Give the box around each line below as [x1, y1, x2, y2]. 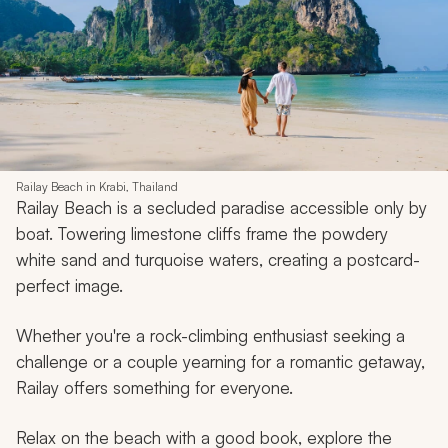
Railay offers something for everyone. [16, 377, 293, 399]
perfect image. [16, 275, 123, 297]
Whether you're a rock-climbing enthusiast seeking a [16, 325, 405, 347]
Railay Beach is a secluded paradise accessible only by [16, 197, 427, 219]
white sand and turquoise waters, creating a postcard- [16, 249, 420, 271]
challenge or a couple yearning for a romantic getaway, [16, 351, 425, 373]
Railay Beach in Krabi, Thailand [16, 179, 178, 195]
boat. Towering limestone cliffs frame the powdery [16, 223, 388, 245]
